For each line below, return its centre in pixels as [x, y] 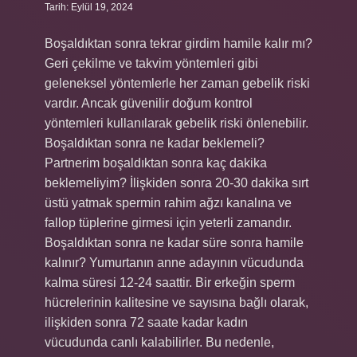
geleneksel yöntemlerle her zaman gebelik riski [177, 83]
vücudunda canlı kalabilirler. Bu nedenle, [159, 342]
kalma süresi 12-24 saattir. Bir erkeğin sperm [170, 282]
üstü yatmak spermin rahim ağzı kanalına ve [168, 203]
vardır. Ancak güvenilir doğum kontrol [149, 103]
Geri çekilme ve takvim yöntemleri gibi [151, 63]
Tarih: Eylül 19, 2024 [89, 7]
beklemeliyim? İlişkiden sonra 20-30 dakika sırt [177, 183]
